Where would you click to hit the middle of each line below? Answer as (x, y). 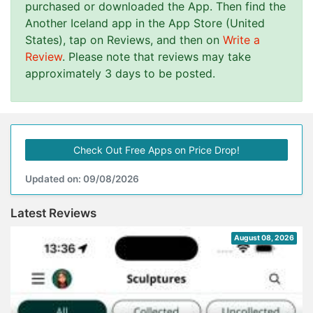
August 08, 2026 (264, 238)
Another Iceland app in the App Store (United (145, 23)
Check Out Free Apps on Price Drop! (156, 150)
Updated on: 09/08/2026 (82, 179)
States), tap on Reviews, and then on (124, 40)
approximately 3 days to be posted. (120, 73)
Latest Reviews (53, 213)
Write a (241, 40)
